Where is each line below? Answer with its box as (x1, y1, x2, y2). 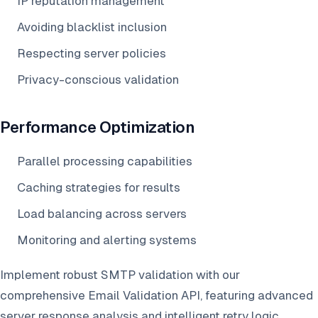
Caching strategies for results (17, 180, 180, 195)
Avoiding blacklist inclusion (17, 20, 167, 35)
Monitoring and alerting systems (17, 233, 197, 248)
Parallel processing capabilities (17, 154, 192, 169)
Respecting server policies (17, 46, 166, 61)
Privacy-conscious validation (17, 72, 179, 87)
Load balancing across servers (17, 207, 187, 221)
